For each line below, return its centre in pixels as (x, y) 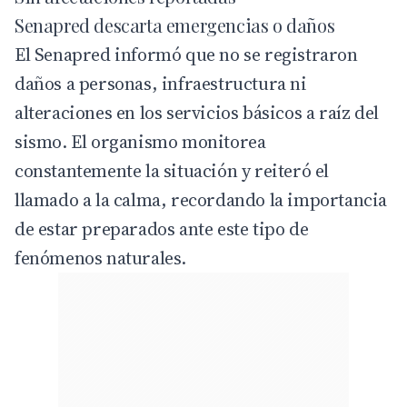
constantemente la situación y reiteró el (172, 171)
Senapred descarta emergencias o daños (175, 25)
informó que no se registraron (234, 55)
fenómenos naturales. (101, 258)
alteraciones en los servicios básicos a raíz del (197, 113)
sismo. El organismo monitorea (140, 142)
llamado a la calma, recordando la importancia (201, 200)
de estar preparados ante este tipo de (162, 229)
